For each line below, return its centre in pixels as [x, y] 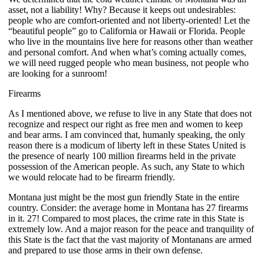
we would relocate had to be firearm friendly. [92, 177]
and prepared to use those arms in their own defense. [105, 250]
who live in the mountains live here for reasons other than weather [131, 41]
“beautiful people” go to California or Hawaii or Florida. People [127, 31]
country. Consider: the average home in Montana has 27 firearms [128, 207]
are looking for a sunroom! [58, 73]
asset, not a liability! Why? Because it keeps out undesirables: [122, 9]
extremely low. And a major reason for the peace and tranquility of [131, 229]
